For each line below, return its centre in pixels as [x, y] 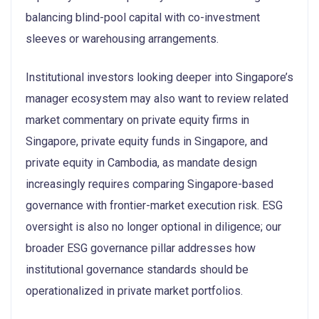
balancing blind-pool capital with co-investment [143, 17]
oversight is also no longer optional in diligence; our [153, 226]
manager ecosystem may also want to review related [157, 98]
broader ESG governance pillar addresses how [141, 248]
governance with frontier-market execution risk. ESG [154, 205]
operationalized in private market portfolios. [134, 291]
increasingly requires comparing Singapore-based [150, 184]
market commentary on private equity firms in [137, 120]
